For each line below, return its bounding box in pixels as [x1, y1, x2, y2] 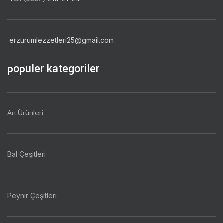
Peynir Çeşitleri [7, 191, 57, 200]
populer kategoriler [7, 60, 99, 77]
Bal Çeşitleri [7, 149, 46, 158]
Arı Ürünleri [7, 108, 43, 117]
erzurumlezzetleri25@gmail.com [7, 35, 114, 44]
